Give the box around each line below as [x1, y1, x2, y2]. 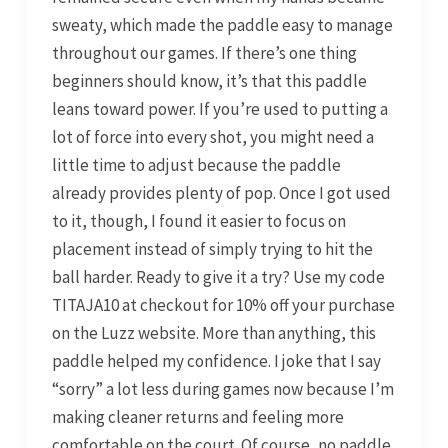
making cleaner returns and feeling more [51, 406, 344, 429]
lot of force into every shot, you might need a [51, 126, 374, 149]
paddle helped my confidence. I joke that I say [51, 350, 381, 373]
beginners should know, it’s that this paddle [51, 70, 367, 93]
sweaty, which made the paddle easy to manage [51, 14, 393, 37]
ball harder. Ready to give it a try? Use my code [51, 266, 385, 289]
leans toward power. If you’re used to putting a [51, 98, 388, 121]
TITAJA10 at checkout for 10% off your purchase [51, 294, 395, 317]
